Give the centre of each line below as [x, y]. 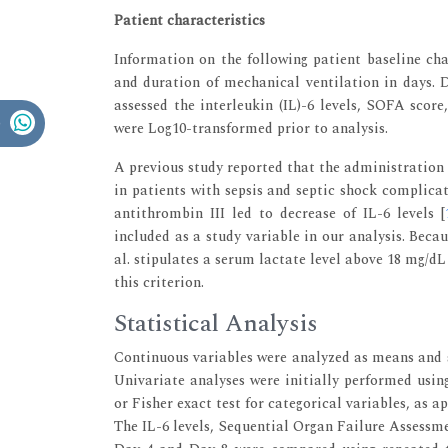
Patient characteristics [189, 20]
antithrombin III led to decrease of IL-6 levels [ [279, 213]
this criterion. [159, 282]
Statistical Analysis [216, 323]
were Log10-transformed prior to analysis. [251, 128]
